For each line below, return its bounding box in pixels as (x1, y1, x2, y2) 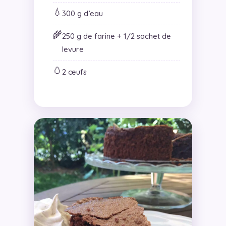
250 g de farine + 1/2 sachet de (62, 31, 171, 41)
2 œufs (62, 67, 87, 77)
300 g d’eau (62, 8, 103, 18)
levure (62, 44, 84, 54)
